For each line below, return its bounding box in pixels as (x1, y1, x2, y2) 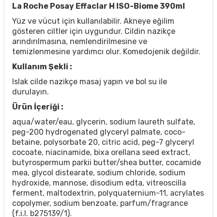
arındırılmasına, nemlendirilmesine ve (12, 37, 147, 46)
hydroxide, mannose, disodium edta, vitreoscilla (12, 178, 186, 187)
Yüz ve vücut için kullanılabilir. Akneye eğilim (12, 16, 174, 26)
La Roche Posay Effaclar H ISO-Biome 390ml (12, 1, 185, 11)
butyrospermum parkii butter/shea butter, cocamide (12, 158, 201, 167)
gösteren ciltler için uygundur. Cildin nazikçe (12, 27, 175, 36)
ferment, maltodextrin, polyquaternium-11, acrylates (12, 188, 204, 198)
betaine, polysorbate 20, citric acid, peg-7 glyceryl (12, 138, 194, 147)
